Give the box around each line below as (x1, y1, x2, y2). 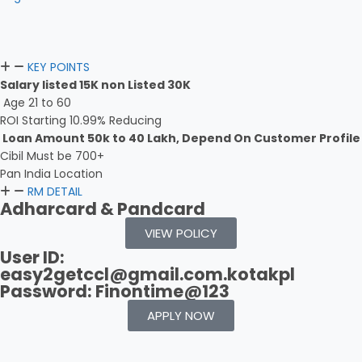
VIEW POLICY (145, 225, 217, 242)
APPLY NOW (147, 307, 215, 324)
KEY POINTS (27, 59, 90, 75)
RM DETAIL (27, 183, 82, 200)
